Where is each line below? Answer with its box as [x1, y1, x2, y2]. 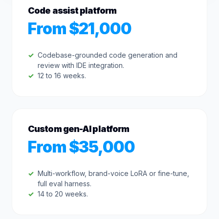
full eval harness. [38, 179, 91, 188]
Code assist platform [28, 5, 116, 16]
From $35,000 [28, 137, 135, 156]
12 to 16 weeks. [38, 71, 86, 80]
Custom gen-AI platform [28, 124, 130, 134]
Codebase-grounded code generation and [38, 51, 177, 59]
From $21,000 [28, 19, 132, 38]
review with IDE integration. [38, 61, 124, 69]
